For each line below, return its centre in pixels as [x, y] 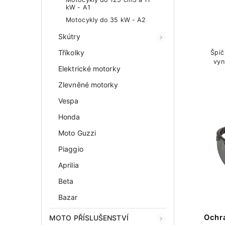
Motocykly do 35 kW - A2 [106, 20]
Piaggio [71, 149]
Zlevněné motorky [88, 85]
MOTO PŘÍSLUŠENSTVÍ [89, 218]
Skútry [69, 36]
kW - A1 [78, 7]
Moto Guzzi [77, 133]
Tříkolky [71, 52]
